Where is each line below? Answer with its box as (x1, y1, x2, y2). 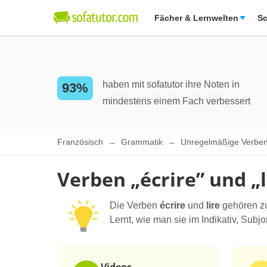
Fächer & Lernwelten (154, 13, 238, 23)
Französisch (57, 137, 105, 147)
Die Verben (110, 200, 160, 210)
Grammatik (121, 137, 165, 147)
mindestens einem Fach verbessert (103, 96, 250, 106)
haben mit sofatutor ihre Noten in (103, 79, 240, 89)
